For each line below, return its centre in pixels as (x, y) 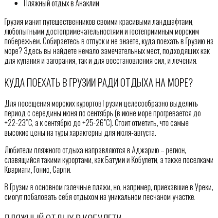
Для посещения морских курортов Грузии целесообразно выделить (101, 103)
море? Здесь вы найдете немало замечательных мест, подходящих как (107, 50)
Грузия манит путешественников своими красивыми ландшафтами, (99, 21)
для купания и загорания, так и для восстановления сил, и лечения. (101, 60)
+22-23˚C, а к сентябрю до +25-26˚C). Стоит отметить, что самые (96, 123)
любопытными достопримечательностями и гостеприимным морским (101, 31)
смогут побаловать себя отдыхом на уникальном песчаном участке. (100, 197)
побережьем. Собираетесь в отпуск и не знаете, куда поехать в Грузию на (109, 41)
